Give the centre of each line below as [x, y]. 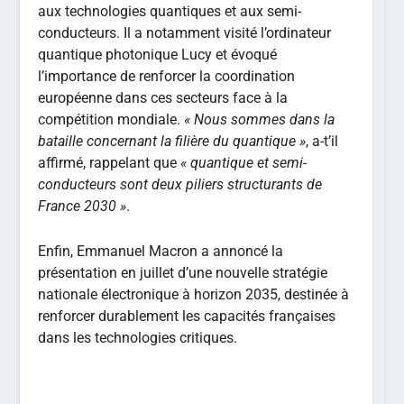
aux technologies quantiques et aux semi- [170, 11]
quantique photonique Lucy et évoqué [158, 55]
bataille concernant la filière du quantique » [172, 141]
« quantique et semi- [244, 163]
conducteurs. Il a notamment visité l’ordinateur [185, 33]
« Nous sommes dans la [258, 119]
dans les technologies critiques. [138, 337]
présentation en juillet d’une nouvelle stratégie [183, 272]
